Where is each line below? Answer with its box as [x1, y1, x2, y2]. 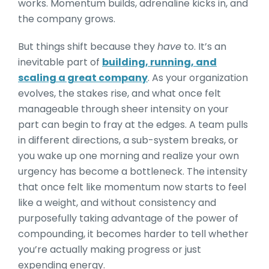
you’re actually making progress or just [18, 243, 201, 256]
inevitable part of [18, 55, 102, 69]
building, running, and [102, 55, 217, 69]
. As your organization [148, 71, 248, 85]
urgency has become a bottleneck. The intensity [18, 165, 247, 178]
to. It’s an [181, 40, 226, 53]
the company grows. [18, 12, 115, 26]
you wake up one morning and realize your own [18, 149, 239, 163]
